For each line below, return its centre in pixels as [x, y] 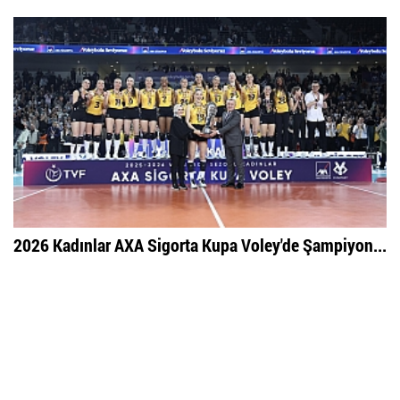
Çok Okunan [97, 296]
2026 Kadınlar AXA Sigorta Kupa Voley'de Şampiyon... [200, 245]
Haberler [169, 296]
